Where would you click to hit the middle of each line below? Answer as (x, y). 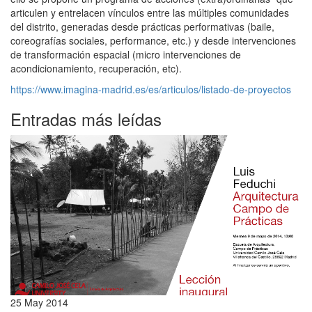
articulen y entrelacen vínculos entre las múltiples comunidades (150, 12)
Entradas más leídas (86, 118)
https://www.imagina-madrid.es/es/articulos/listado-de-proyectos (151, 89)
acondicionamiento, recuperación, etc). (96, 68)
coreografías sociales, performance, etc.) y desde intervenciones (153, 40)
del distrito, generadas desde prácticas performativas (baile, (142, 26)
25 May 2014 (39, 303)
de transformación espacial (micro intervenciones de (126, 54)
